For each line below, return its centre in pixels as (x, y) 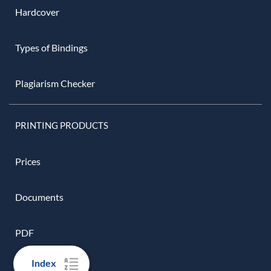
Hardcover (37, 11)
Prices (28, 161)
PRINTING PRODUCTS (62, 125)
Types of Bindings (51, 47)
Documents (39, 197)
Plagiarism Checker (55, 83)
